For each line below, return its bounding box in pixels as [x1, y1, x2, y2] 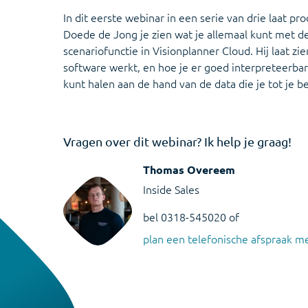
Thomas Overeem [143, 162, 235, 177]
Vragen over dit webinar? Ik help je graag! [63, 134, 291, 148]
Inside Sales [143, 181, 199, 197]
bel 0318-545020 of [143, 209, 239, 224]
